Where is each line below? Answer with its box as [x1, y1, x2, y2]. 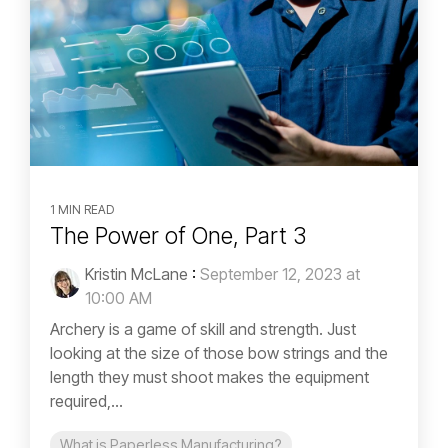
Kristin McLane [85, 263, 188, 284]
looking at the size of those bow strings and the [50, 342, 388, 363]
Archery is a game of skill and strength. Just [50, 318, 356, 339]
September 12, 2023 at [200, 263, 360, 284]
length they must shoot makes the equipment [50, 366, 369, 387]
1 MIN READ [50, 201, 114, 217]
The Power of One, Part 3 [50, 221, 307, 250]
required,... [50, 390, 123, 411]
